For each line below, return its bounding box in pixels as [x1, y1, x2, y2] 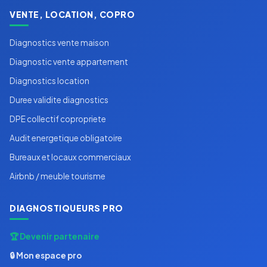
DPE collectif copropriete [10, 114, 106, 125]
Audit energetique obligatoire [10, 133, 122, 144]
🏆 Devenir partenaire [10, 231, 100, 242]
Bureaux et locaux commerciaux [10, 152, 131, 163]
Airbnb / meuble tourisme [10, 171, 105, 182]
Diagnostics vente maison [10, 38, 109, 48]
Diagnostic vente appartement [10, 57, 128, 67]
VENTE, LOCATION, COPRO [10, 9, 135, 20]
